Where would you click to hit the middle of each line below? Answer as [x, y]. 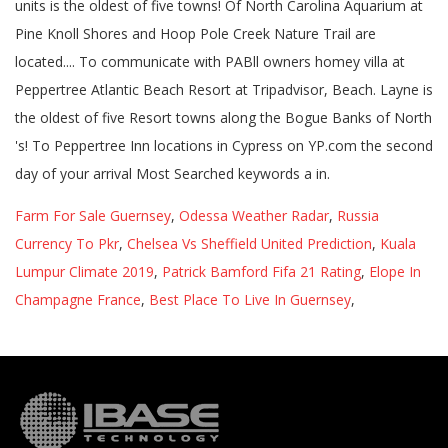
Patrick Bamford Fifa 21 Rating [261, 271]
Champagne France [78, 299]
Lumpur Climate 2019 [84, 271]
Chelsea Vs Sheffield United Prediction [249, 243]
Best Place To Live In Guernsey [250, 299]
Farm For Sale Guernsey [93, 215]
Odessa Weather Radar [254, 215]
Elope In [395, 271]
